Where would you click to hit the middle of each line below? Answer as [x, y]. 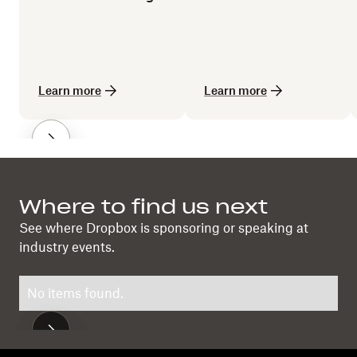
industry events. [67, 247]
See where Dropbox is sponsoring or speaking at [164, 228]
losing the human [258, 10]
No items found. [75, 293]
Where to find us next [143, 207]
